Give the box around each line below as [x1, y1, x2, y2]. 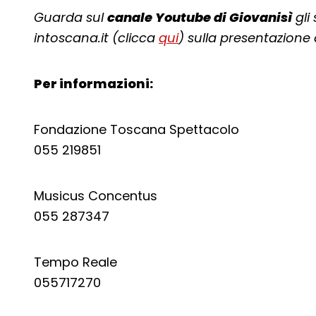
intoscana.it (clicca [34, 29, 159, 47]
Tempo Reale [34, 253, 117, 271]
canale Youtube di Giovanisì [107, 8, 292, 26]
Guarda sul [34, 8, 107, 26]
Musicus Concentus [34, 187, 157, 205]
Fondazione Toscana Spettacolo [34, 121, 239, 138]
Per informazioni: [34, 75, 153, 92]
